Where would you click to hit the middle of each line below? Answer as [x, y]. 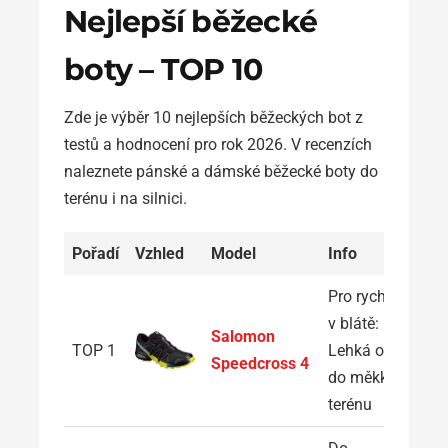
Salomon [243, 336]
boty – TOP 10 [163, 69]
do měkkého [371, 377]
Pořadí [95, 253]
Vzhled [159, 253]
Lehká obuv [369, 350]
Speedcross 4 [260, 363]
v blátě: [353, 323]
